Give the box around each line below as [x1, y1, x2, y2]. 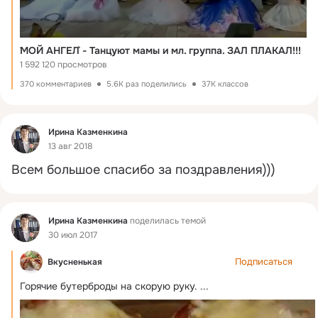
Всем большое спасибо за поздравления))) [11, 161, 275, 177]
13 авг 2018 [48, 141, 92, 153]
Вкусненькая [48, 256, 102, 268]
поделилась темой [128, 215, 206, 227]
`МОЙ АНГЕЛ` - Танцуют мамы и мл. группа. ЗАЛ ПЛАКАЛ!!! [20, 43, 301, 57]
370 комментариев [20, 78, 92, 89]
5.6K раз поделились [106, 78, 187, 89]
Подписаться [235, 255, 292, 268]
